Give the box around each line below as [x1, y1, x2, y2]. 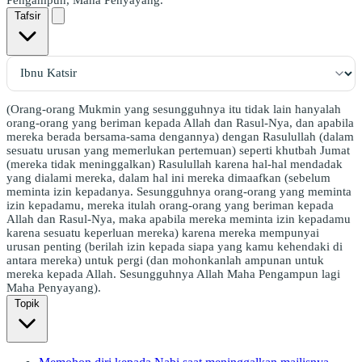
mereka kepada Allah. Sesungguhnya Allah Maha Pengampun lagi [6, 267, 340, 280]
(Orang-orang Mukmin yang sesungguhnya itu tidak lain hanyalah [6, 102, 341, 116]
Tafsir [15, 9, 40, 22]
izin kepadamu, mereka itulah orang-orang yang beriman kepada [6, 198, 334, 212]
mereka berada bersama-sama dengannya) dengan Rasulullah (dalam [6, 129, 354, 143]
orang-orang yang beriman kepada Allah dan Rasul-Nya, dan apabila [6, 116, 354, 129]
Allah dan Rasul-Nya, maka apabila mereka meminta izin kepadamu [6, 212, 351, 225]
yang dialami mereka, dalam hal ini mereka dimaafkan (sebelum [6, 170, 330, 184]
